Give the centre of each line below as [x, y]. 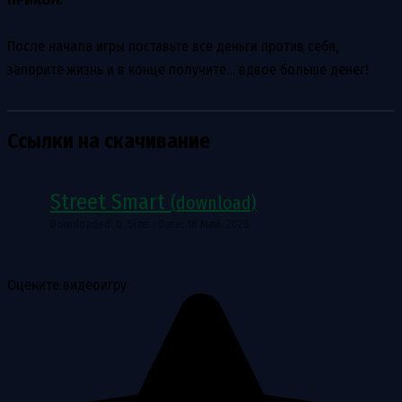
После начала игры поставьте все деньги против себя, [173, 46]
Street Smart [110, 202]
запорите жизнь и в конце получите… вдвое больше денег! [188, 69]
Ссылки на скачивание [109, 141]
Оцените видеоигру [67, 285]
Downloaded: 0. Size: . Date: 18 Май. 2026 [150, 224]
